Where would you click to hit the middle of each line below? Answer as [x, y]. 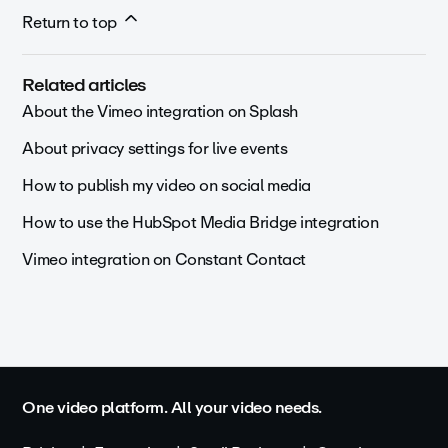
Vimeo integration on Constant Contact [164, 260]
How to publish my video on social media [167, 186]
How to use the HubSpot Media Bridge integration [200, 223]
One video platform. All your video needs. [172, 408]
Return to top [71, 23]
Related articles [84, 85]
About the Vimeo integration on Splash [160, 112]
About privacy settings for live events [155, 149]
